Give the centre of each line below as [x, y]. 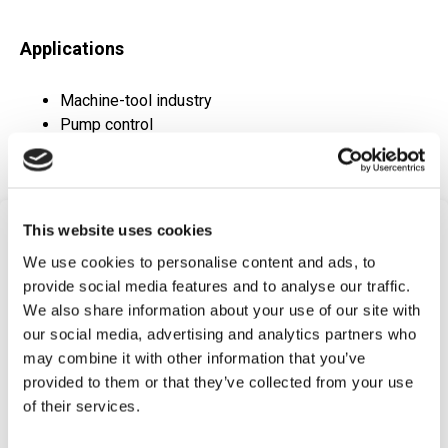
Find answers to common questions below [224, 313]
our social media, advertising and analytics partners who [219, 333]
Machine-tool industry [136, 101]
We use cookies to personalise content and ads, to [199, 261]
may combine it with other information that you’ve [194, 357]
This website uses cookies [118, 230]
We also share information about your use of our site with [222, 309]
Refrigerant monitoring [138, 149]
